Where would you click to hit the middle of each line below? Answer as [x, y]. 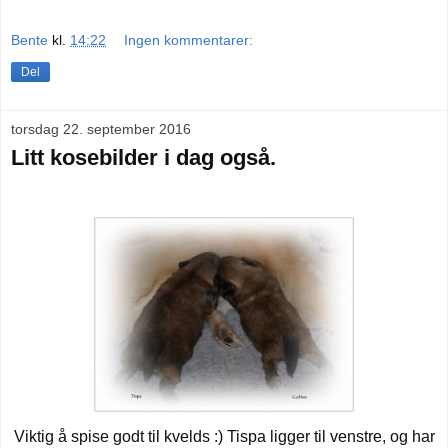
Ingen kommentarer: [189, 40]
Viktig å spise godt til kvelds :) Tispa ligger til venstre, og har [224, 437]
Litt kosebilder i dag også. [143, 158]
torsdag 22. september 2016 [101, 129]
